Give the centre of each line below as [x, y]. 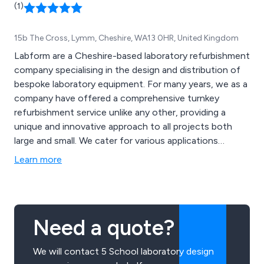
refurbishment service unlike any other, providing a [120, 112]
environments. [44, 183]
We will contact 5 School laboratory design [123, 251]
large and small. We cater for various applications [47, 140]
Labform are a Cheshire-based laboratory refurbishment [132, 55]
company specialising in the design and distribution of [127, 70]
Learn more [38, 159]
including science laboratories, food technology [115, 154]
